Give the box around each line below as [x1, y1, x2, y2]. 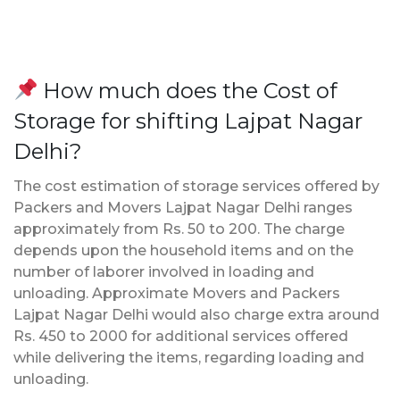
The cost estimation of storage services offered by [13, 177, 379, 195]
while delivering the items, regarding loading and [13, 348, 364, 366]
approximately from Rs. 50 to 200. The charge [13, 220, 345, 237]
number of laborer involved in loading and [13, 262, 314, 280]
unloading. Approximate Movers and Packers [13, 284, 340, 302]
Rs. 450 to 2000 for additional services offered [13, 327, 348, 345]
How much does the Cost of [37, 77, 338, 104]
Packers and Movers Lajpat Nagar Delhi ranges [13, 198, 353, 216]
